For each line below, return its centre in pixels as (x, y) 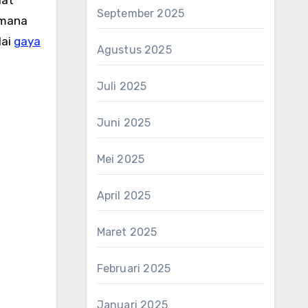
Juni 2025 (124, 123)
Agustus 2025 (134, 50)
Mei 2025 (121, 159)
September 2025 (141, 13)
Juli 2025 (122, 86)
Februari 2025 (134, 268)
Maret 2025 (127, 232)
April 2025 (124, 196)
